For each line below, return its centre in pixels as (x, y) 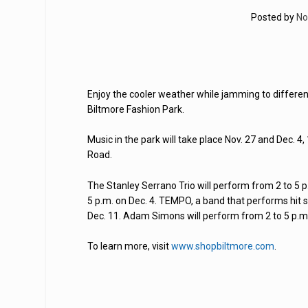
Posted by (273, 17)
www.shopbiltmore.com (223, 246)
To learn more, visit (130, 246)
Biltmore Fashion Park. (136, 109)
